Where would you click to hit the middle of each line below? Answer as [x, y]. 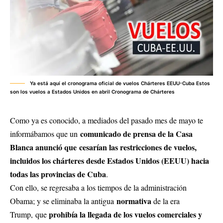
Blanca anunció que [45, 147]
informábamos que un [45, 134]
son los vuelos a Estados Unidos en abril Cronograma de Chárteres [92, 92]
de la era [167, 201]
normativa [135, 201]
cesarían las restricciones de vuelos [137, 147]
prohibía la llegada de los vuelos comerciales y [125, 215]
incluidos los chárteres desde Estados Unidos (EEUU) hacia [110, 161]
